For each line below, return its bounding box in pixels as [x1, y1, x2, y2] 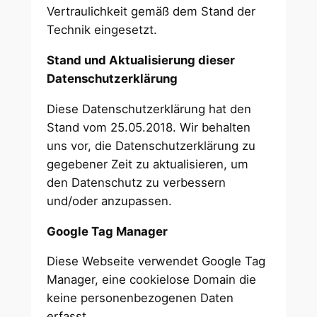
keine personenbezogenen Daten [47, 291, 234, 306]
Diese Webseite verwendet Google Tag [47, 254, 266, 269]
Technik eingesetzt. [47, 23, 161, 38]
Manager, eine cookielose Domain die [47, 272, 257, 287]
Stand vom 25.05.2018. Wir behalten [47, 120, 251, 134]
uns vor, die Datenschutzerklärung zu [47, 138, 256, 153]
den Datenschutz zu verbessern [47, 175, 226, 190]
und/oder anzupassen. [47, 193, 176, 208]
